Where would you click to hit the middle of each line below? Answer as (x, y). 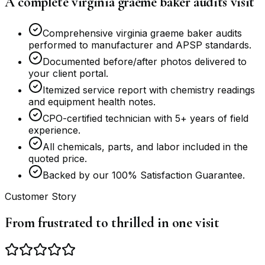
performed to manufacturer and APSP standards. (140, 45)
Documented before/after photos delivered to (145, 61)
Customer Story (41, 196)
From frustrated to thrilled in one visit (112, 222)
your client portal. (68, 73)
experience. (54, 130)
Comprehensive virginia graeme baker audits (142, 33)
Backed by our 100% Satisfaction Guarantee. (144, 175)
